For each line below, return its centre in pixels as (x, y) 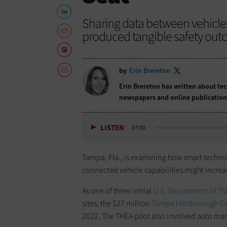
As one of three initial (118, 191)
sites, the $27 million (117, 204)
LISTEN (112, 128)
